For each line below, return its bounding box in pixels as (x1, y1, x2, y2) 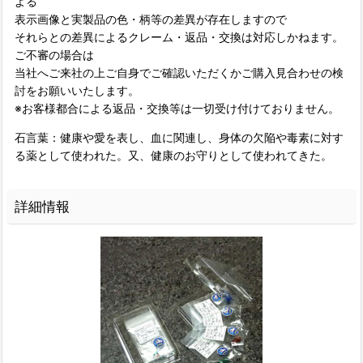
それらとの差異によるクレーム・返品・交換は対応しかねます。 (15, 30, 344, 45)
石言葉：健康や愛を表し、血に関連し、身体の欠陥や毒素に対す (15, 130, 344, 145)
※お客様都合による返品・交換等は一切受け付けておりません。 (15, 101, 340, 116)
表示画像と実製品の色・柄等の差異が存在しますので (15, 12, 287, 27)
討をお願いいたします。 (15, 83, 139, 98)
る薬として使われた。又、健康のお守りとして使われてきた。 (15, 148, 332, 163)
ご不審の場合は (15, 48, 94, 62)
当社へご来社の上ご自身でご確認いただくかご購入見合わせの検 (15, 66, 344, 80)
